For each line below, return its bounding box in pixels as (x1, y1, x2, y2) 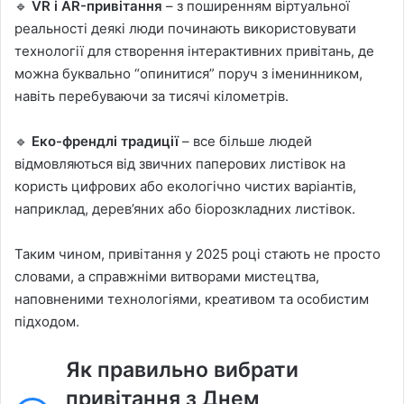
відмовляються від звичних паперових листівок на (14, 154, 345, 172)
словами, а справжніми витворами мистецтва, (14, 267, 319, 285)
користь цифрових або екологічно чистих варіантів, (14, 177, 356, 195)
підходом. (14, 312, 79, 330)
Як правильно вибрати (66, 356, 298, 382)
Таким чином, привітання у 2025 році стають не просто (14, 244, 381, 262)
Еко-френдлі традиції (32, 132, 179, 150)
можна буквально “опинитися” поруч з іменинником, (14, 64, 363, 82)
